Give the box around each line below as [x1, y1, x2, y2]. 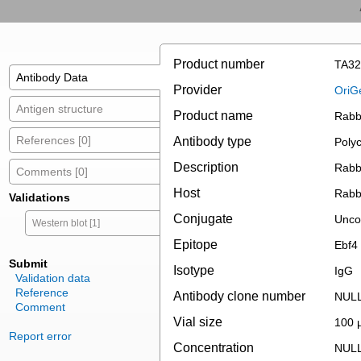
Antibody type [173, 135, 251, 149]
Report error [9, 330, 72, 343]
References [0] [16, 134, 91, 147]
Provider [173, 83, 222, 98]
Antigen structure [16, 102, 103, 116]
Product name [173, 109, 253, 123]
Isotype [173, 263, 214, 278]
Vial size [173, 315, 222, 330]
